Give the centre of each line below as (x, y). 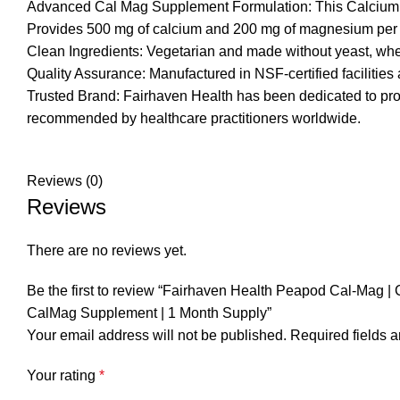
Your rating (63, 376)
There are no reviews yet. (107, 251)
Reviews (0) (65, 181)
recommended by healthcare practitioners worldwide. (194, 119)
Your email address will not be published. (157, 336)
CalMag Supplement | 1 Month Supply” (149, 313)
